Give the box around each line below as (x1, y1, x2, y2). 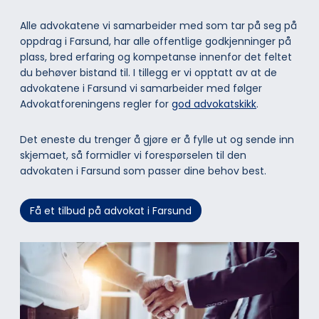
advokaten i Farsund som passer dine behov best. (20, 163, 266, 178)
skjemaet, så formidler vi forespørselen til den (20, 147, 246, 162)
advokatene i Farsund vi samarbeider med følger (20, 80, 262, 95)
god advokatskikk (172, 96, 256, 111)
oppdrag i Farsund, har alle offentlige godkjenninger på (20, 33, 291, 48)
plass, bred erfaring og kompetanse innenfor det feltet (20, 49, 292, 64)
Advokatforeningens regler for (20, 96, 172, 111)
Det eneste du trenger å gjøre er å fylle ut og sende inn (20, 132, 294, 147)
